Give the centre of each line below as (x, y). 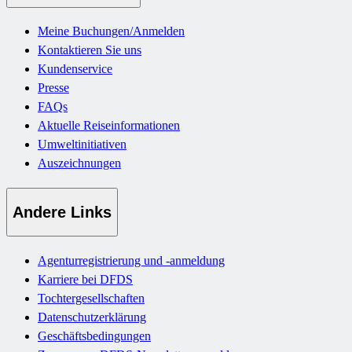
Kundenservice (75, 69)
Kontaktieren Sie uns (90, 50)
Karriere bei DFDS (85, 279)
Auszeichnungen (79, 163)
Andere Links (62, 212)
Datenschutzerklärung (92, 317)
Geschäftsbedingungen (94, 335)
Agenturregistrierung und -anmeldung (131, 260)
